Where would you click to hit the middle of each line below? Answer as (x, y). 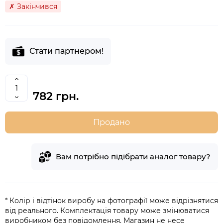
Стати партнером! (66, 51)
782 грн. (56, 96)
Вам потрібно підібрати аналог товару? (133, 157)
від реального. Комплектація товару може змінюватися (107, 211)
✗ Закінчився (33, 6)
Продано (111, 122)
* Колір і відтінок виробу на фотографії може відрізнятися (111, 201)
